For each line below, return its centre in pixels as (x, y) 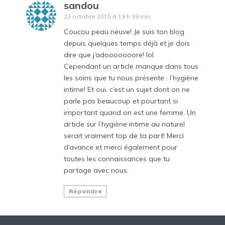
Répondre (85, 191)
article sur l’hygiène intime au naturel (124, 124)
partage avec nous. (96, 170)
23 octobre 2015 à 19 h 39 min (107, 16)
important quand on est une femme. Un (130, 112)
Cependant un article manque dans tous (131, 66)
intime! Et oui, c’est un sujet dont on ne (127, 89)
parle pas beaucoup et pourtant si (121, 101)
